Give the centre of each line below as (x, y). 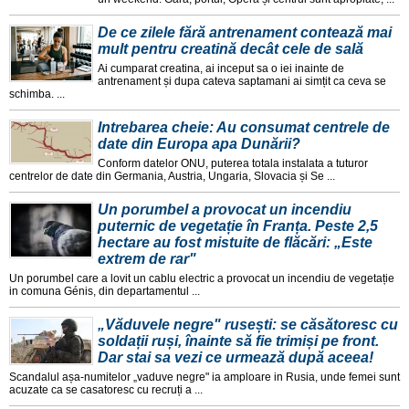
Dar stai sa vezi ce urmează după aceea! (236, 357)
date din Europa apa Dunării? (199, 143)
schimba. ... (37, 94)
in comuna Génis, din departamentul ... (105, 291)
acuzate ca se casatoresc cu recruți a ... (106, 389)
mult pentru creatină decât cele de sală (231, 48)
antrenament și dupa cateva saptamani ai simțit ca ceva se (242, 81)
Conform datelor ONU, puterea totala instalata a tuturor (233, 163)
